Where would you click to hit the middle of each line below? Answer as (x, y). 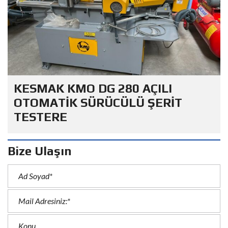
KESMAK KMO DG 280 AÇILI (93, 88)
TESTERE (40, 117)
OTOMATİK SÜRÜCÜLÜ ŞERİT (98, 102)
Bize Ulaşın (40, 151)
